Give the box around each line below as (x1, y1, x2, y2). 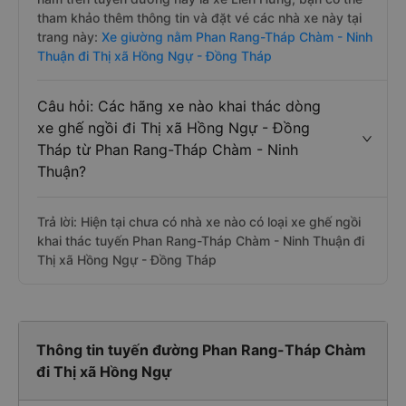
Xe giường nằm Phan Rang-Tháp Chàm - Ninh (98, 29, 372, 44)
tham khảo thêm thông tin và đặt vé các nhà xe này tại (37, 10, 362, 25)
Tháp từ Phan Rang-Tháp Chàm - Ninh (37, 140, 298, 159)
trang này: (37, 29, 98, 44)
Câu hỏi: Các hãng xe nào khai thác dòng (37, 97, 321, 115)
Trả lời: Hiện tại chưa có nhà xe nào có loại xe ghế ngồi (37, 214, 361, 229)
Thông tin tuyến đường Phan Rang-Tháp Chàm (36, 341, 366, 359)
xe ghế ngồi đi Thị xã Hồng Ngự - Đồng (37, 119, 310, 137)
